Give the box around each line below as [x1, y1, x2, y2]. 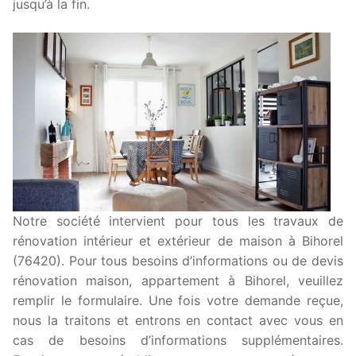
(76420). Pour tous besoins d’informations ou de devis [13, 253, 343, 269]
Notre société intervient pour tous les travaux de [13, 213, 343, 230]
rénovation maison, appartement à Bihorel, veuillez [13, 273, 343, 289]
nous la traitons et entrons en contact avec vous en [13, 312, 343, 329]
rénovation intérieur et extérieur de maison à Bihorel [13, 233, 343, 250]
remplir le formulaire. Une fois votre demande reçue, [13, 292, 343, 309]
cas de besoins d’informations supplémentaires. [13, 332, 343, 349]
